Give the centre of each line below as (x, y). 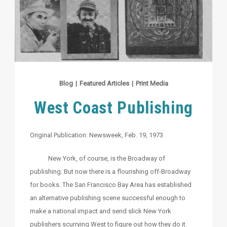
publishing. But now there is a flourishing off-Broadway (110, 172)
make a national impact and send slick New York (101, 211)
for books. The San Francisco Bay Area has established (111, 185)
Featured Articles (104, 84)
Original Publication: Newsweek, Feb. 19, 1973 (97, 135)
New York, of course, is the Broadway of (98, 159)
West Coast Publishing (113, 108)
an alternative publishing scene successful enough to (108, 198)
